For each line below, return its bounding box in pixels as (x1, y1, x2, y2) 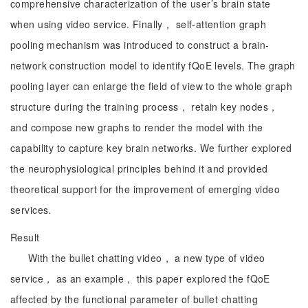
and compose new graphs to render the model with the (10, 120, 263, 134)
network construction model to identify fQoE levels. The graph (10, 58, 296, 72)
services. (10, 203, 52, 217)
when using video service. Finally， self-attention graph (10, 17, 267, 31)
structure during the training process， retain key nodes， (10, 100, 278, 113)
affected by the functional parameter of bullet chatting (10, 292, 258, 306)
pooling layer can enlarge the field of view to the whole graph (10, 79, 293, 93)
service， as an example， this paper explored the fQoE (10, 272, 270, 285)
